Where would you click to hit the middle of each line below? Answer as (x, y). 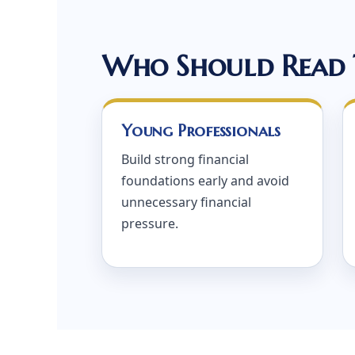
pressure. (150, 223)
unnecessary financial (186, 202)
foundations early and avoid (205, 181)
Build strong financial (185, 159)
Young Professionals (201, 131)
